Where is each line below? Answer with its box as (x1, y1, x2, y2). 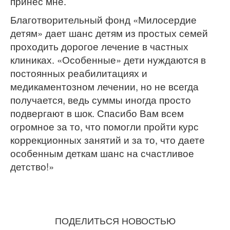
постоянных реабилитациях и (10, 66, 147, 80)
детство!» (10, 159, 54, 173)
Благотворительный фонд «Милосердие (10, 12, 197, 26)
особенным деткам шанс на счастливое (10, 146, 194, 160)
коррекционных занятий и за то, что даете (10, 132, 205, 146)
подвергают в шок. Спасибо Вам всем (10, 106, 184, 120)
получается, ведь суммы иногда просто (10, 92, 191, 106)
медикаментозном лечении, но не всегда (10, 79, 199, 93)
